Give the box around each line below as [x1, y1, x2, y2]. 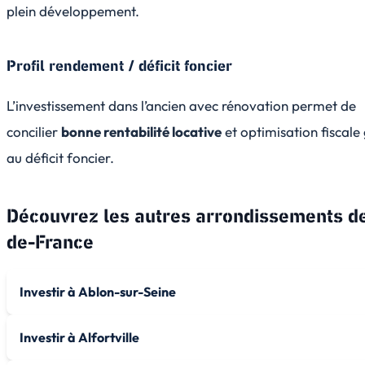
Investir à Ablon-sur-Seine [20, 283, 176, 300]
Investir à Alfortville [20, 328, 139, 345]
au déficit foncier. [7, 148, 114, 166]
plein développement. [7, 2, 139, 20]
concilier [7, 122, 61, 140]
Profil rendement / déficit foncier [7, 55, 232, 77]
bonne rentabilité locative [61, 122, 222, 140]
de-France [7, 229, 94, 256]
